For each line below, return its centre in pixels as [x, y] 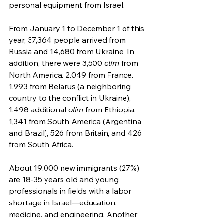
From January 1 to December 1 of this [77, 28]
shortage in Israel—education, [64, 202]
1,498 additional [39, 109]
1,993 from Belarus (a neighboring [71, 86]
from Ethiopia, [110, 109]
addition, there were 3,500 [56, 63]
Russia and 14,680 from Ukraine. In [72, 51]
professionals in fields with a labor [71, 191]
